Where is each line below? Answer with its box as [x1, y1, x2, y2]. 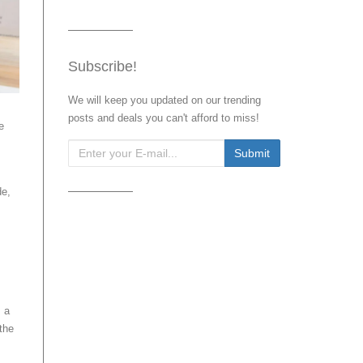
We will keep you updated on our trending [67, 94, 261, 106]
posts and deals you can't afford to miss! [67, 112, 259, 124]
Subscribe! [67, 58, 137, 75]
